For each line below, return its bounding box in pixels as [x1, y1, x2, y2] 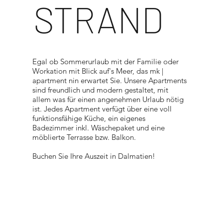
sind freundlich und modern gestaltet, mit [32, 85, 168, 95]
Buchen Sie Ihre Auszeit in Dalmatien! [32, 151, 155, 161]
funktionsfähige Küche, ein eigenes [32, 113, 145, 123]
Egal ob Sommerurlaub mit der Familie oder [32, 56, 179, 66]
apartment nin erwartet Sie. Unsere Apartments [32, 75, 187, 85]
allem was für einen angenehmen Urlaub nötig [32, 94, 184, 104]
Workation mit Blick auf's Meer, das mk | [32, 66, 163, 76]
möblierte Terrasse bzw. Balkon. [32, 132, 136, 142]
